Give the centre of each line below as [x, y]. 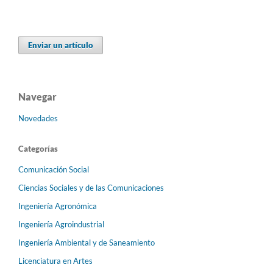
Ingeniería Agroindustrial [61, 224]
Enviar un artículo [61, 45]
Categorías [38, 148]
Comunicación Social [54, 169]
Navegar [37, 96]
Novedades [38, 118]
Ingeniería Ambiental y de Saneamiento [87, 242]
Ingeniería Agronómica [58, 206]
